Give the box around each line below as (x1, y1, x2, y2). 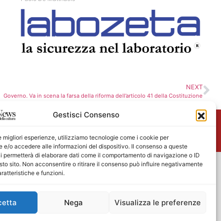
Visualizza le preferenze (114, 197, 201, 207)
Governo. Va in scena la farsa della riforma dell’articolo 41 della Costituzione (3, 92, 203, 99)
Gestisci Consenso (53, 110, 120, 120)
